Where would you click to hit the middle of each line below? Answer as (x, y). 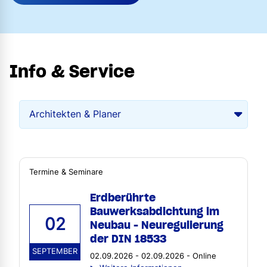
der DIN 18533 (128, 238)
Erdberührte (123, 197)
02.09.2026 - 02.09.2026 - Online (153, 256)
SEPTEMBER (55, 251)
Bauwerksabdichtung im (155, 211)
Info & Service (72, 71)
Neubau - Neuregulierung (157, 225)
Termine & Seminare (66, 172)
